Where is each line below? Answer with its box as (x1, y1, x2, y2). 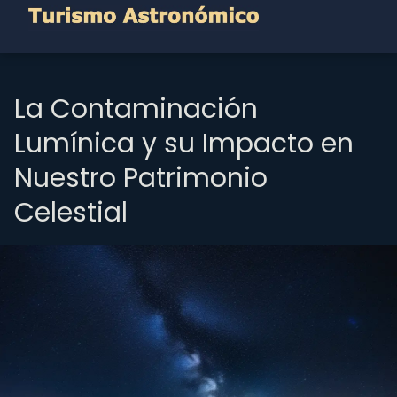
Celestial (14, 194, 128, 231)
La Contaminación (14, 90, 258, 128)
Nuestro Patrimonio (14, 160, 268, 197)
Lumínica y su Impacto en (14, 125, 354, 162)
